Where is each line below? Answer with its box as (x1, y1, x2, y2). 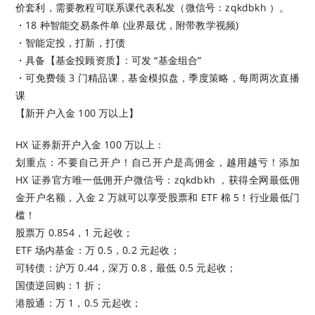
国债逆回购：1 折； (15, 278, 105, 292)
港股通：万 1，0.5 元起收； (15, 295, 142, 309)
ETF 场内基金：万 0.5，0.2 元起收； (15, 243, 180, 257)
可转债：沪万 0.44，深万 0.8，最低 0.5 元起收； (15, 260, 237, 274)
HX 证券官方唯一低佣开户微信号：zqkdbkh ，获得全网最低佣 (15, 172, 300, 186)
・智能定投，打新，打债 (15, 35, 126, 49)
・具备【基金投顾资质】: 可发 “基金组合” (15, 53, 202, 67)
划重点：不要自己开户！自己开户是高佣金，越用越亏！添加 (15, 155, 300, 169)
